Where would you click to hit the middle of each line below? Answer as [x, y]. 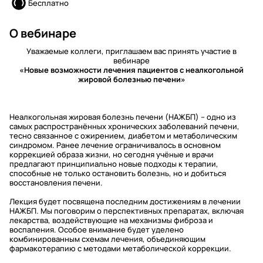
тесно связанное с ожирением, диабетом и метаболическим [123, 136]
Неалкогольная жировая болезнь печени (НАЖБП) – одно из [123, 117]
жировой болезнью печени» [131, 79]
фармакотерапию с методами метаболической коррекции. [120, 248]
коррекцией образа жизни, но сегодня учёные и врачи [112, 154]
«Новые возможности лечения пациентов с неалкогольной [131, 70]
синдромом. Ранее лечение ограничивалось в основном [115, 145]
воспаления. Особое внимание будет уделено [97, 230]
